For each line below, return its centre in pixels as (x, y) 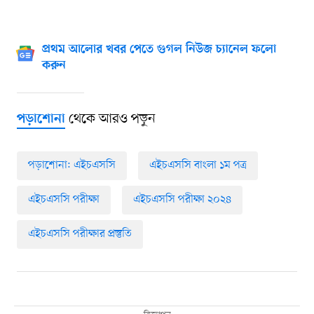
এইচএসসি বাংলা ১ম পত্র (198, 166)
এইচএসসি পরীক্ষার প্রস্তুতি (80, 234)
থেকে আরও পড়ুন (110, 120)
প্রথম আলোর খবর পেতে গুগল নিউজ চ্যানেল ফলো (159, 50)
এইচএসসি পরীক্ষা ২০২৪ (182, 200)
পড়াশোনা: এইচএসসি (71, 166)
